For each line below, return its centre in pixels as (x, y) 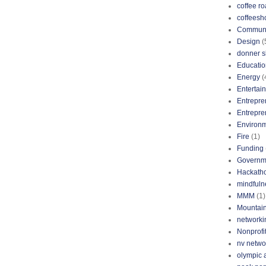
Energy (248, 77)
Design (248, 42)
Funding (250, 148)
